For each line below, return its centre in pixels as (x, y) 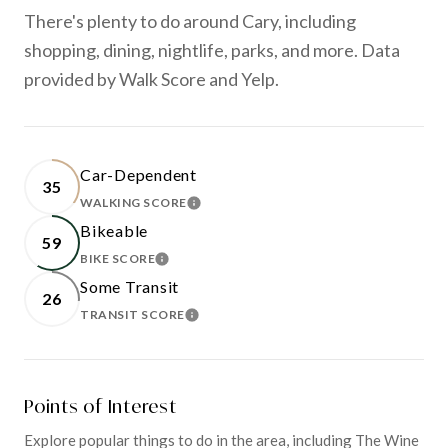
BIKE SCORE (117, 258)
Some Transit (129, 286)
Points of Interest (100, 405)
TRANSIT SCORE (132, 314)
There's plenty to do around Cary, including (190, 20)
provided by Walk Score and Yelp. (151, 78)
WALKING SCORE (133, 202)
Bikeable (114, 230)
